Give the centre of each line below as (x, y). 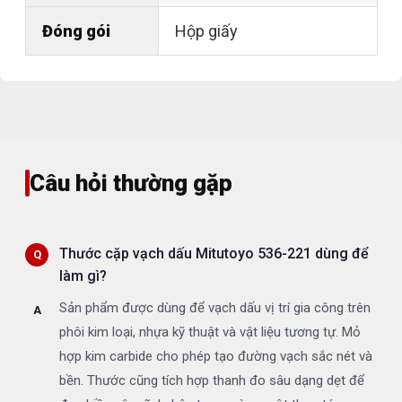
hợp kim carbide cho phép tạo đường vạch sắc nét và (216, 357)
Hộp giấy (206, 31)
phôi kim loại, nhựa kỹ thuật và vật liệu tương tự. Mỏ (210, 332)
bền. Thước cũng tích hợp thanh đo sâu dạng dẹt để (212, 381)
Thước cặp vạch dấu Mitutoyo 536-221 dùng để (214, 254)
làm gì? (83, 276)
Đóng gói (76, 31)
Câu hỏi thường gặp (131, 184)
